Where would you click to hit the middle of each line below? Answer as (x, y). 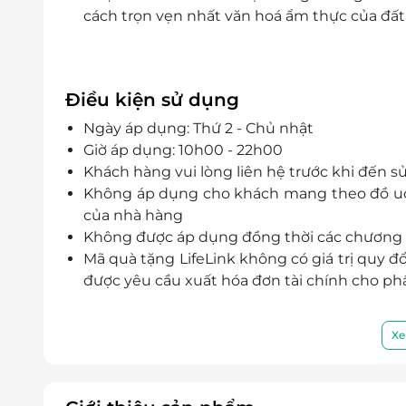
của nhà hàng (133, 215)
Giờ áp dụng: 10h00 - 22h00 (183, 150)
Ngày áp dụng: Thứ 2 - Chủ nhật (198, 128)
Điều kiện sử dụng (152, 99)
